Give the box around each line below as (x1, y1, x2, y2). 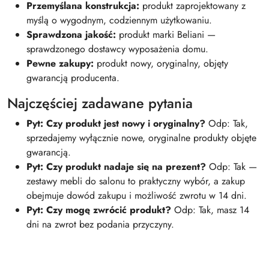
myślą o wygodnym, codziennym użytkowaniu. (26, 13, 212, 27)
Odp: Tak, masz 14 (171, 202, 249, 217)
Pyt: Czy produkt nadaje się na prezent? (26, 159, 206, 174)
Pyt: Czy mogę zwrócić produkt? (26, 202, 171, 217)
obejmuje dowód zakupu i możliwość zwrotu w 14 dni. (26, 188, 247, 202)
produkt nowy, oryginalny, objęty (94, 56, 228, 70)
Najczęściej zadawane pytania (7, 92, 193, 113)
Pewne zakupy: (26, 56, 94, 70)
